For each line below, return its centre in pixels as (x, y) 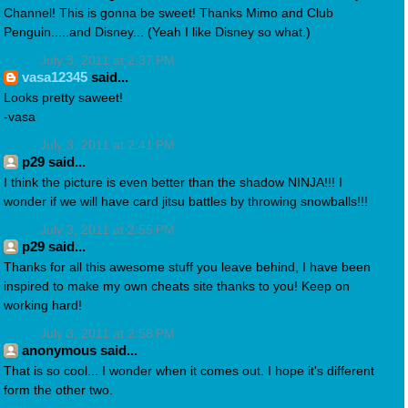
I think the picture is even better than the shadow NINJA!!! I (173, 183)
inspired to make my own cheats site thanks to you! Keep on (177, 287)
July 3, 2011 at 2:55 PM (107, 230)
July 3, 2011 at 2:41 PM (107, 146)
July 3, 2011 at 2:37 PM (107, 61)
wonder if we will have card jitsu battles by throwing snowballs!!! (186, 202)
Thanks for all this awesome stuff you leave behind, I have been (187, 268)
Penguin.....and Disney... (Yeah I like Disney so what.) (157, 33)
